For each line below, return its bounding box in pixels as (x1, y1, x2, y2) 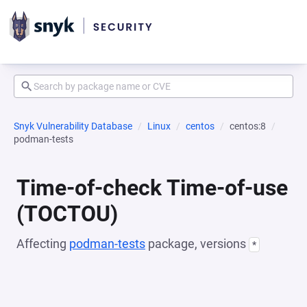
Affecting (16, 236, 69, 251)
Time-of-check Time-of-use (16, 175, 288, 201)
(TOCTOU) (16, 201, 118, 227)
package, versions (145, 236, 249, 251)
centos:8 (230, 121, 266, 132)
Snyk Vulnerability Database (14, 121, 132, 132)
